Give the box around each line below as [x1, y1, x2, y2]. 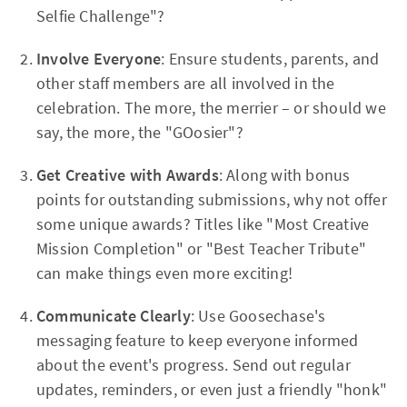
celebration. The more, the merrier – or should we [36, 97, 386, 119]
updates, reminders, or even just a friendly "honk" [36, 379, 388, 401]
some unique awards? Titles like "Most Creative [36, 213, 370, 235]
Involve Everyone [36, 48, 162, 70]
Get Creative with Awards [36, 164, 219, 186]
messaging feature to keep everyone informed [36, 330, 359, 352]
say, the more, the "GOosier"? [36, 122, 243, 144]
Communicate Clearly [36, 305, 191, 327]
